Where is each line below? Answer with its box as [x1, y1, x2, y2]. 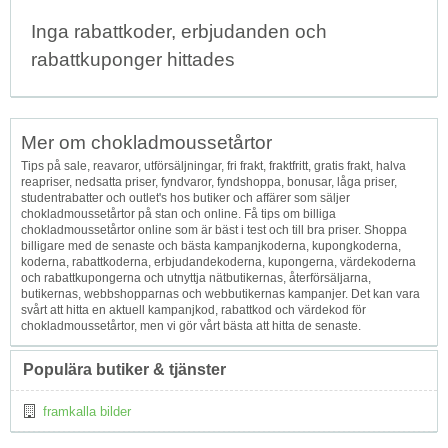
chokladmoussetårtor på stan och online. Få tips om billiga [21, 207, 336, 222]
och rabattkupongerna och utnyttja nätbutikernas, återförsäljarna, [21, 271, 371, 286]
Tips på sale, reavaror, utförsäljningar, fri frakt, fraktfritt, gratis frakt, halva [21, 159, 406, 174]
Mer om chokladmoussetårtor [21, 131, 272, 153]
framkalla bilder [43, 404, 131, 420]
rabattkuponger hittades [31, 48, 235, 70]
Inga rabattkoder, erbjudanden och [31, 20, 327, 42]
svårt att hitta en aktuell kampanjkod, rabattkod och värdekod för [21, 303, 366, 318]
